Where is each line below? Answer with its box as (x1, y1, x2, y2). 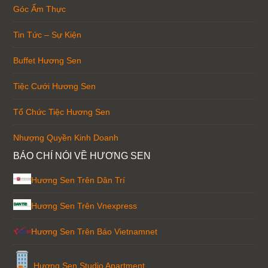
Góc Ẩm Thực (13, 4, 66, 14)
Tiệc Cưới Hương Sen (13, 81, 96, 91)
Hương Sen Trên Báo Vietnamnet (31, 226, 158, 236)
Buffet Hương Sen (13, 55, 82, 65)
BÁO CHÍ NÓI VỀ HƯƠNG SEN (13, 150, 151, 161)
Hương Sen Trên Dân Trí (31, 175, 126, 185)
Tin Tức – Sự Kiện (13, 29, 82, 39)
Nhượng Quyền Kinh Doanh (13, 132, 119, 142)
